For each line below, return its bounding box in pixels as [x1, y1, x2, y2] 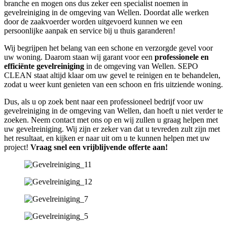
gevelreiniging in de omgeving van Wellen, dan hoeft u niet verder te [4, 106, 223, 115]
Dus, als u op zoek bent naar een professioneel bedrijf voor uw [4, 97, 204, 106]
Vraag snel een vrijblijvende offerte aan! [30, 142, 168, 152]
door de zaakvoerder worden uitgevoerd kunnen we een [4, 17, 182, 26]
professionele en [153, 52, 209, 61]
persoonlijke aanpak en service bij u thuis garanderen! [4, 26, 179, 35]
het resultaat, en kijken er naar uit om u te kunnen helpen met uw [4, 133, 210, 142]
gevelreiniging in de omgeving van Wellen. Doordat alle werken [4, 8, 209, 17]
